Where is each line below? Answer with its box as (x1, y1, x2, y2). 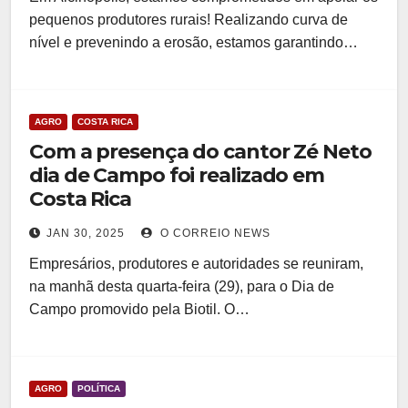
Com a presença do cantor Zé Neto (29, 139, 372, 164)
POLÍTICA (77, 383, 120, 393)
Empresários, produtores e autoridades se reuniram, (29, 256, 363, 271)
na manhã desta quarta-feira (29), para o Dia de (29, 279, 334, 294)
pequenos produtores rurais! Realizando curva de (29, 12, 348, 27)
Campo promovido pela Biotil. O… (29, 301, 250, 317)
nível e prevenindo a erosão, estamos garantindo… (29, 35, 358, 50)
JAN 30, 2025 (46, 227, 125, 240)
